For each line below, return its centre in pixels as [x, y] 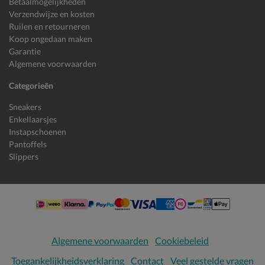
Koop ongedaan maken [51, 39]
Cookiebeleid [182, 241]
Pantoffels [28, 144]
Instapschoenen [38, 132]
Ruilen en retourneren [49, 27]
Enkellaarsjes [33, 119]
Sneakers [25, 107]
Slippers [24, 157]
